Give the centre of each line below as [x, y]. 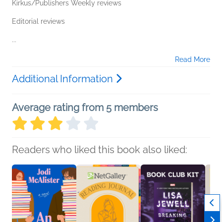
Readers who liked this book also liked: [100, 149]
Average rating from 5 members [85, 107]
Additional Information [64, 79]
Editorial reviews [38, 21]
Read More [193, 59]
